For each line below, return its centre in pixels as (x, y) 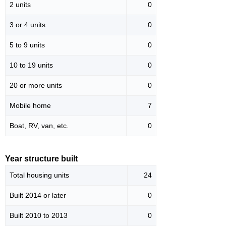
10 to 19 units (31, 65)
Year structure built (41, 159)
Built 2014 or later (38, 195)
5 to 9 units (27, 45)
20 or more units (36, 86)
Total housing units (39, 175)
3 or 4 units (27, 25)
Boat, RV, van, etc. (39, 126)
